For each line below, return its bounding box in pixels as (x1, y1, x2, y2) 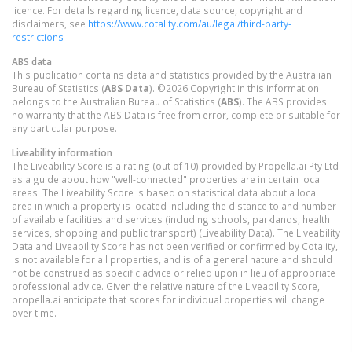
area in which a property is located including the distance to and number (12, 200, 336, 213)
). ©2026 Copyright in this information (149, 82, 319, 95)
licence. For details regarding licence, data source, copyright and (12, 4, 302, 17)
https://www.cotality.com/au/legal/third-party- (88, 17, 291, 31)
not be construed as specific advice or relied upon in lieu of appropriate (12, 266, 335, 280)
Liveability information (12, 146, 112, 159)
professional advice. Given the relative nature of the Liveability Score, (12, 280, 320, 293)
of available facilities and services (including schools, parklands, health (12, 213, 330, 226)
